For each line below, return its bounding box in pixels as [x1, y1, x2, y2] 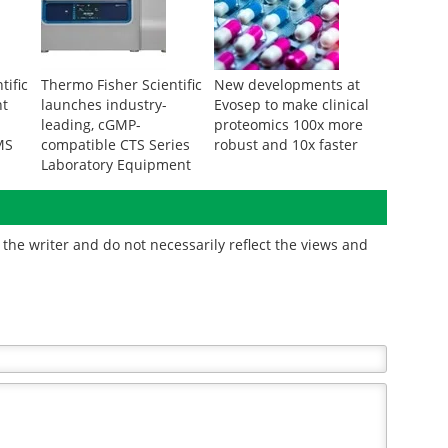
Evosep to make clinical [213, 95, 369, 114]
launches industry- [40, 95, 167, 114]
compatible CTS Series [40, 135, 190, 154]
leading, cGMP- [40, 115, 141, 134]
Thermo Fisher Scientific [40, 75, 202, 94]
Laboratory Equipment [40, 155, 191, 174]
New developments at [213, 75, 360, 94]
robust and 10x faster [213, 135, 358, 154]
